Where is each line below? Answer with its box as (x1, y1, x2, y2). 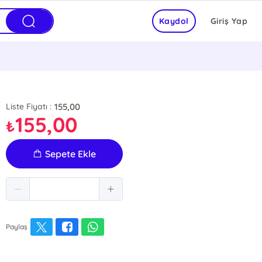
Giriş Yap (210, 16, 247, 26)
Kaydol (158, 16, 189, 26)
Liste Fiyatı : (5, 101, 52, 112)
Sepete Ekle (44, 147, 96, 160)
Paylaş (5, 222, 28, 231)
